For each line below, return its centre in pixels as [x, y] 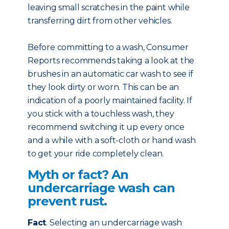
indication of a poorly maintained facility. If [110, 100]
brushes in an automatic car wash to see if [110, 74]
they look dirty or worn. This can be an [104, 87]
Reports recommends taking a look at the [111, 61]
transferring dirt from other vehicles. [100, 21]
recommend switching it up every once [106, 127]
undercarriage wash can [101, 188]
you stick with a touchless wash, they [101, 114]
